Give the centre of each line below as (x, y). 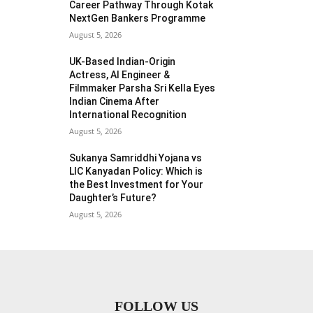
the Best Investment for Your (137, 184)
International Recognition (128, 114)
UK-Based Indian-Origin (123, 61)
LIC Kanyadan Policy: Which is (136, 171)
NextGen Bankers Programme (138, 18)
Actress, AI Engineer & (120, 74)
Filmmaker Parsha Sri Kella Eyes (143, 88)
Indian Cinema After (115, 101)
